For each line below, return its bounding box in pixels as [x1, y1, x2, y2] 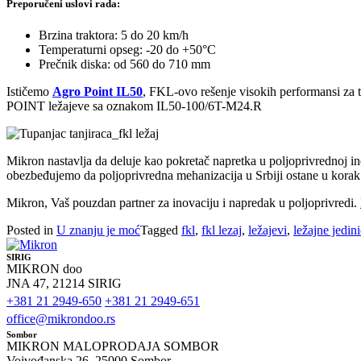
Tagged [140, 223, 181, 238]
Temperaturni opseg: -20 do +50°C [39, 43, 216, 57]
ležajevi [248, 223, 287, 238]
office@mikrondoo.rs [6, 312, 115, 326]
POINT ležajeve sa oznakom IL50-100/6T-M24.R [6, 99, 262, 114]
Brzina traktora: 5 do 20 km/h [39, 28, 189, 43]
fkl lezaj [201, 223, 242, 238]
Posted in [6, 223, 56, 238]
